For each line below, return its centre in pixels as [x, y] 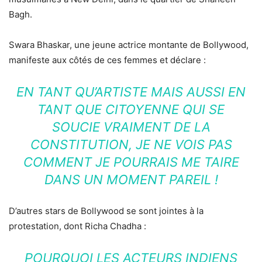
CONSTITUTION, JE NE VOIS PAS [131, 145]
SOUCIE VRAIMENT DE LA [131, 127]
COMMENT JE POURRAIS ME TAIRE [131, 162]
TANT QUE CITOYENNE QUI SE [131, 110]
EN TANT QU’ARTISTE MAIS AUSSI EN [131, 92]
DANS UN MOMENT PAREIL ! [131, 180]
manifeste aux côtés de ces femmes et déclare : [107, 60]
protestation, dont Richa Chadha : [77, 226]
